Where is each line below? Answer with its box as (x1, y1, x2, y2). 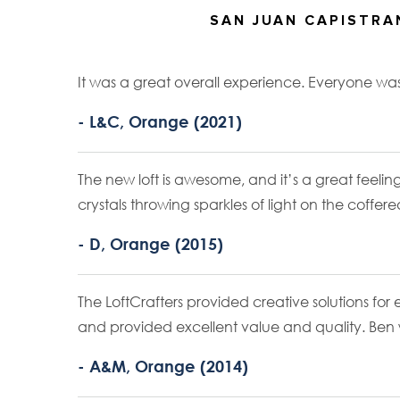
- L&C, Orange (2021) (78, 112, 242, 132)
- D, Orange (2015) (78, 234, 223, 254)
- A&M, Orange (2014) (78, 356, 248, 377)
